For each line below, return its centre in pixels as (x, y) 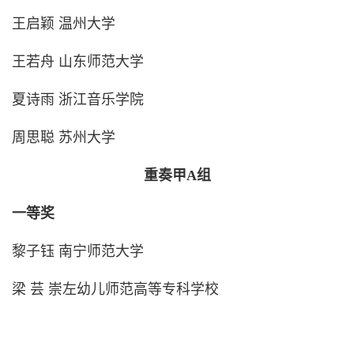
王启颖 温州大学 (63, 24)
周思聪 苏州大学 (63, 138)
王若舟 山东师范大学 (77, 62)
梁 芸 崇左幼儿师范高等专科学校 (115, 290)
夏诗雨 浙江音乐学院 (77, 100)
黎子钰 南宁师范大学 (77, 252)
